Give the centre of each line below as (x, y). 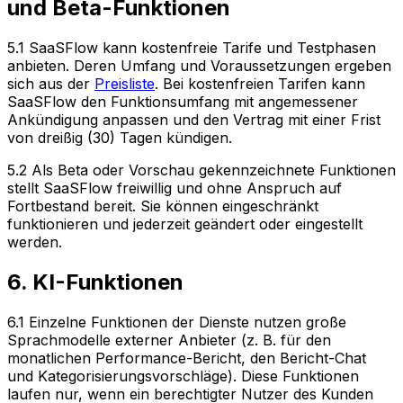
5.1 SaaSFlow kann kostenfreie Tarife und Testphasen (192, 47)
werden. (35, 242)
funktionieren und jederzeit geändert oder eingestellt (185, 224)
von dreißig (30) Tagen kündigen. (120, 137)
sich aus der (51, 83)
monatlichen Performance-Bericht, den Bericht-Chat (187, 358)
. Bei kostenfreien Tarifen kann (260, 83)
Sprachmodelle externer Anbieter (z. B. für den (169, 340)
